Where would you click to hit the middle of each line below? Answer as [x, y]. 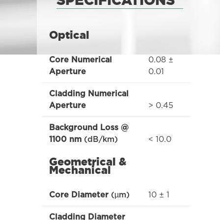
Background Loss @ [89, 128]
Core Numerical [80, 60]
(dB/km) [99, 139]
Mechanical [80, 170]
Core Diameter [79, 195]
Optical [69, 35]
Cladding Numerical [89, 94]
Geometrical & [87, 162]
